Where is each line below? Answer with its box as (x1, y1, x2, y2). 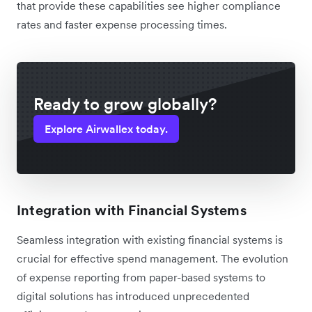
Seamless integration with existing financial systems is (17, 232, 283, 247)
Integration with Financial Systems (17, 201, 247, 219)
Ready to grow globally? (33, 93, 217, 115)
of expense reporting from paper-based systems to (17, 270, 265, 284)
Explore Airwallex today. (45, 121, 168, 136)
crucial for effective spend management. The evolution (17, 251, 288, 265)
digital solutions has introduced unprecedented (17, 288, 249, 303)
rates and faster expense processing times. (17, 17, 227, 31)
